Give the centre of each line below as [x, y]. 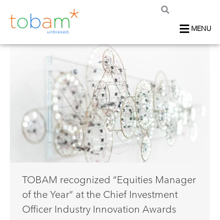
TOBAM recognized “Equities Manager [109, 180]
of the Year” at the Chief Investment [100, 195]
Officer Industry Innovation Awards [99, 209]
